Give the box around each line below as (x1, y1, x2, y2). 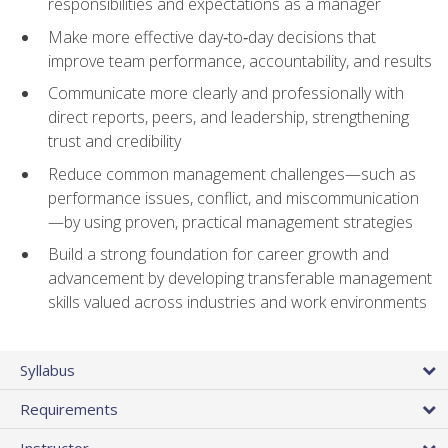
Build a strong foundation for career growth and (48, 243, 389, 266)
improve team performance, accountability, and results (48, 49, 432, 72)
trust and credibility (48, 130, 181, 153)
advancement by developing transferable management (48, 267, 432, 290)
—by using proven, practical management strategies (48, 210, 413, 233)
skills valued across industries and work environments (48, 291, 427, 314)
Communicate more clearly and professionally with (48, 82, 404, 105)
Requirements (20, 398, 118, 419)
